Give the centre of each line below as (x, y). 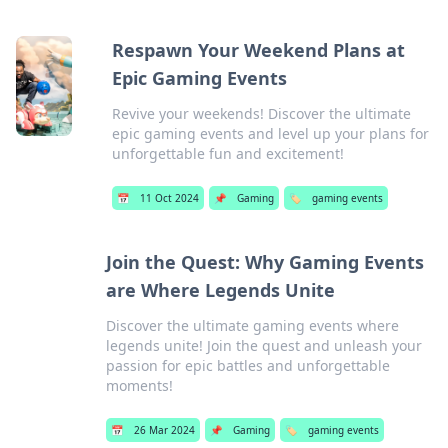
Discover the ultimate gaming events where (253, 325)
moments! (140, 385)
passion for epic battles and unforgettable (248, 365)
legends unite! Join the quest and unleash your (264, 345)
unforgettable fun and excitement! (228, 153)
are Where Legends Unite (221, 290)
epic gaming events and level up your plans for (271, 133)
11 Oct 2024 (170, 198)
